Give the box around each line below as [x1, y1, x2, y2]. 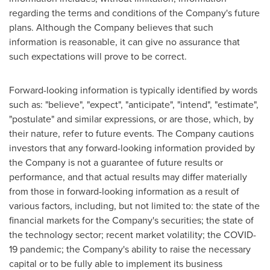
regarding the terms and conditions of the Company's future [9, 5, 260, 20]
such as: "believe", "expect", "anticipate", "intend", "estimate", [9, 97, 259, 111]
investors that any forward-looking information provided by [9, 140, 255, 155]
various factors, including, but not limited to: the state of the [9, 198, 260, 213]
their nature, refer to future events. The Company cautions [9, 126, 254, 140]
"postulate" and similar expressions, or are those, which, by [9, 111, 254, 126]
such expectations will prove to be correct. [9, 49, 187, 63]
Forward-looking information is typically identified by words [9, 83, 257, 97]
